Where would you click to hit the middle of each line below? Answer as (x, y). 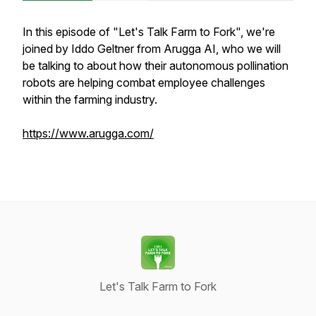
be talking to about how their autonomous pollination (156, 66)
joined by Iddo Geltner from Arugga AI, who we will (152, 49)
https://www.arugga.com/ (88, 133)
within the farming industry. (90, 99)
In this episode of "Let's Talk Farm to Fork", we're (149, 32)
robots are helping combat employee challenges (144, 83)
